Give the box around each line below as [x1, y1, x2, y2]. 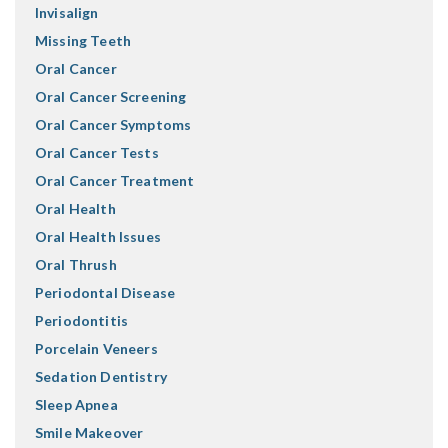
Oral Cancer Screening [35, 88, 187, 105]
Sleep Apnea [35, 396, 118, 413]
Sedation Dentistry [35, 368, 167, 385]
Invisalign [35, 4, 99, 21]
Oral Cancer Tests [35, 144, 159, 161]
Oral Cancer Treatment [35, 172, 195, 189]
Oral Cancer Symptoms [35, 116, 192, 133]
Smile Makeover [35, 424, 144, 441]
